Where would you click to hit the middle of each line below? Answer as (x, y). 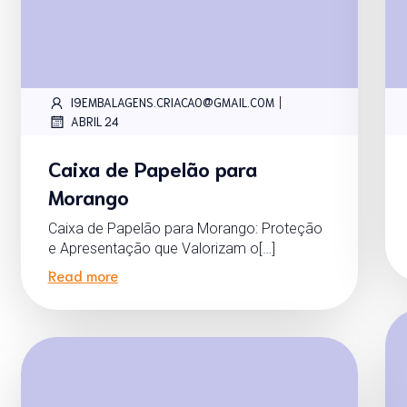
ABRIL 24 (94, 122)
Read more (83, 274)
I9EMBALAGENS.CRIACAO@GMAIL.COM (172, 103)
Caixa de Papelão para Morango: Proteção (185, 228)
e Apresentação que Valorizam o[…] (161, 248)
